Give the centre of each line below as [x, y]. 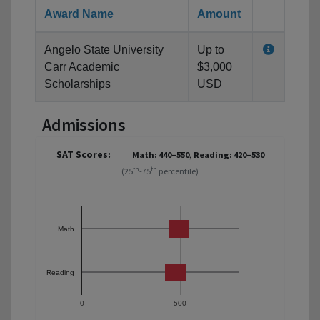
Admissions [84, 125]
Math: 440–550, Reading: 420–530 [198, 155]
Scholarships [77, 84]
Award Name [79, 14]
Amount [219, 14]
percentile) [178, 171]
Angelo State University [104, 50]
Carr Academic [82, 67]
